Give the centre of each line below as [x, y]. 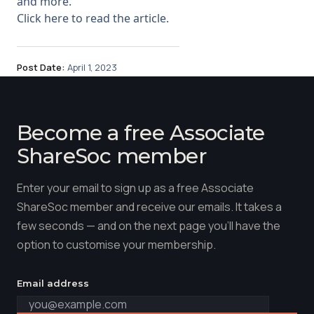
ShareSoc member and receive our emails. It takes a [149, 207]
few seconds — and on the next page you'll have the [149, 226]
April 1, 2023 [92, 68]
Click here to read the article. [93, 18]
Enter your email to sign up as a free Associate [135, 188]
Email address [53, 284]
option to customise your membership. [116, 245]
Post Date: [41, 68]
